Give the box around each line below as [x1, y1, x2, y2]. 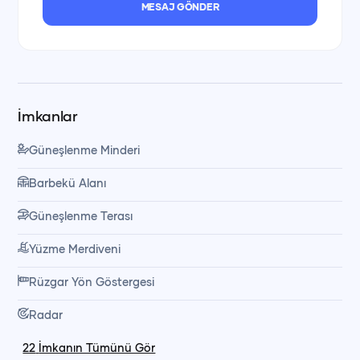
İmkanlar [18, 107, 78, 125]
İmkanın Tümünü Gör [39, 341, 156, 354]
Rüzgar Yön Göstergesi [29, 275, 155, 288]
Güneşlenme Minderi [29, 143, 141, 157]
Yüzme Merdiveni [29, 242, 121, 256]
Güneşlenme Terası [29, 209, 133, 223]
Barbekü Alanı [29, 176, 107, 190]
